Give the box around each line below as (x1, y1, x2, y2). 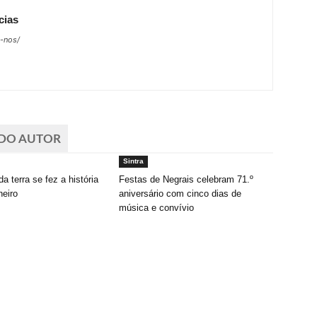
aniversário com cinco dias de (119, 188, 241, 199)
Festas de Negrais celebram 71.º (119, 173, 253, 185)
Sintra (123, 156, 144, 165)
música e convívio (119, 202, 194, 213)
